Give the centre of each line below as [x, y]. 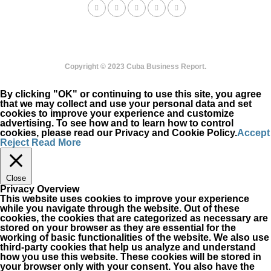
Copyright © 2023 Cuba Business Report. [135, 67]
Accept [253, 133]
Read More [56, 142]
